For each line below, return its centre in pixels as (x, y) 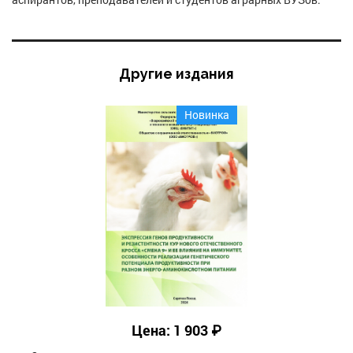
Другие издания (176, 74)
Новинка (207, 115)
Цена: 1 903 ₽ (176, 330)
